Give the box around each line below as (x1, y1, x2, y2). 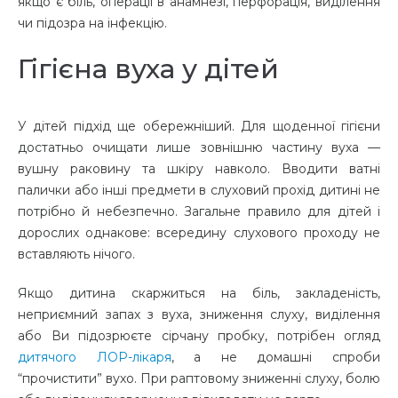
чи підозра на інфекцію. (18, 15, 171, 32)
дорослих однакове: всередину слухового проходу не (18, 225, 380, 242)
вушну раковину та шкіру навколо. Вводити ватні (18, 161, 380, 178)
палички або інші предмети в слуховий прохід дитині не (18, 182, 380, 199)
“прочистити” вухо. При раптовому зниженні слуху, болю (18, 370, 380, 387)
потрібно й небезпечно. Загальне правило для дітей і (18, 203, 380, 220)
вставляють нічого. (18, 246, 139, 263)
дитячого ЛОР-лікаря (18, 349, 171, 366)
